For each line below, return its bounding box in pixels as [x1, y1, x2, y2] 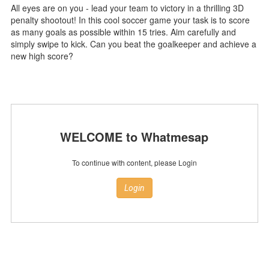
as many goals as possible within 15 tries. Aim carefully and [10, 26, 236, 38]
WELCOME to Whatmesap [60, 128, 209, 145]
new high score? [10, 50, 73, 62]
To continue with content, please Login [71, 157, 197, 168]
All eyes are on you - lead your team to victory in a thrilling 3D [10, 2, 244, 14]
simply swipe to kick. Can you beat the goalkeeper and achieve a [10, 38, 256, 50]
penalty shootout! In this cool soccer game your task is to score [10, 14, 250, 26]
